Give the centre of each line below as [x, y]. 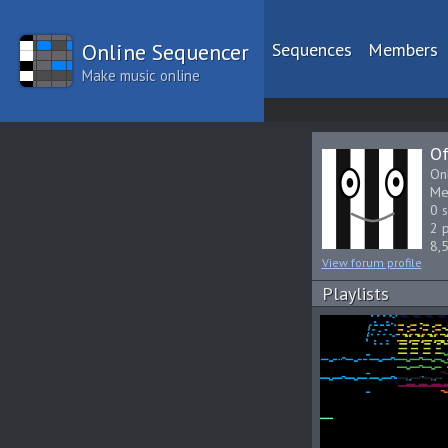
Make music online [141, 75]
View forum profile [371, 262]
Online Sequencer [165, 51]
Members [403, 49]
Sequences [312, 49]
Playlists [355, 293]
